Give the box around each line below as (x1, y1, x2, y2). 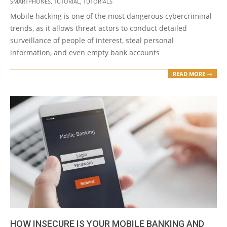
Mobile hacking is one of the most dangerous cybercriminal (10, 11, 212, 21)
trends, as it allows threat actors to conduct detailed (10, 23, 187, 33)
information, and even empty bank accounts (10, 48, 160, 58)
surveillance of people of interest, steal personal (10, 35, 174, 46)
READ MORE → (173, 69, 212, 78)
